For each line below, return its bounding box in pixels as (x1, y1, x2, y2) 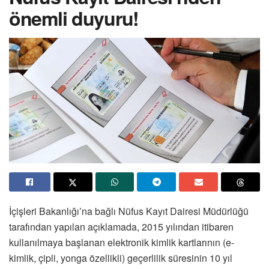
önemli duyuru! (9, 4, 139, 32)
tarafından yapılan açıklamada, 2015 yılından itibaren (9, 219, 234, 234)
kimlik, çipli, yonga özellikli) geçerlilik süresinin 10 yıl (9, 250, 232, 265)
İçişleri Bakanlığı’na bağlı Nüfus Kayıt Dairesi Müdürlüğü (9, 204, 249, 218)
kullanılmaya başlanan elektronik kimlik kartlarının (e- (9, 235, 234, 249)
